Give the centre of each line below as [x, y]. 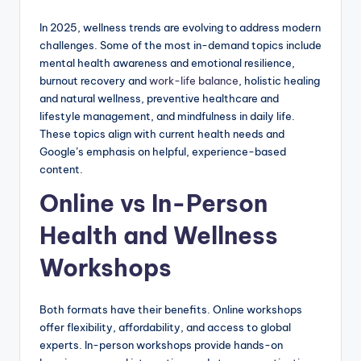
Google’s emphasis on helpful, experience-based [163, 152]
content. [61, 170]
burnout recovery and [93, 81]
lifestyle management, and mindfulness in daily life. [167, 116]
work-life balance [193, 81]
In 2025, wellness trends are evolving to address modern [180, 28]
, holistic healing [279, 81]
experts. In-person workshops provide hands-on [161, 345]
